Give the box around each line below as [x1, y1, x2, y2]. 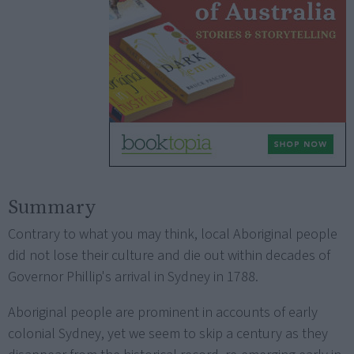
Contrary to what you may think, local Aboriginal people [8, 224, 337, 244]
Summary [8, 192, 96, 220]
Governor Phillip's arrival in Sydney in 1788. [8, 266, 258, 287]
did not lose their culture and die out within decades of [8, 245, 330, 265]
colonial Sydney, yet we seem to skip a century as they [8, 323, 328, 344]
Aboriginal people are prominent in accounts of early [8, 302, 318, 322]
